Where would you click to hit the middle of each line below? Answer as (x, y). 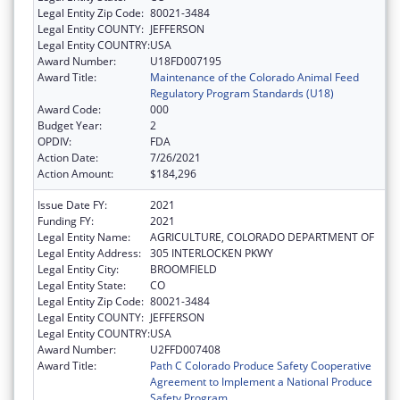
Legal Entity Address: (89, 253)
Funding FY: (66, 221)
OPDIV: (54, 141)
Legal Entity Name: (84, 237)
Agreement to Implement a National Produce (261, 381)
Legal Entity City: (78, 269)
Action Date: (68, 157)
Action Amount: (75, 173)
